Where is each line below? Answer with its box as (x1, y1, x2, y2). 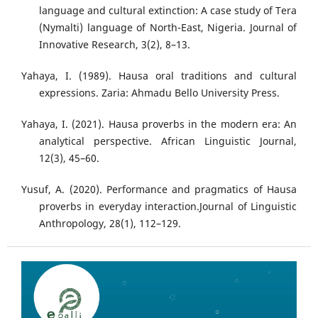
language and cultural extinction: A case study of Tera (39, 4, 297, 18)
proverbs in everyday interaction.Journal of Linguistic (39, 199, 297, 214)
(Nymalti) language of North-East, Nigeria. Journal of (39, 21, 297, 35)
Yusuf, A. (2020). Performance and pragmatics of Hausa (21, 182, 297, 197)
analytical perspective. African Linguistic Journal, (39, 134, 297, 148)
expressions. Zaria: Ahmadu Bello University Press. (39, 86, 280, 100)
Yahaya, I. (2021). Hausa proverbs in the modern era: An (21, 117, 297, 131)
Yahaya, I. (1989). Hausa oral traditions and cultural (21, 69, 297, 83)
